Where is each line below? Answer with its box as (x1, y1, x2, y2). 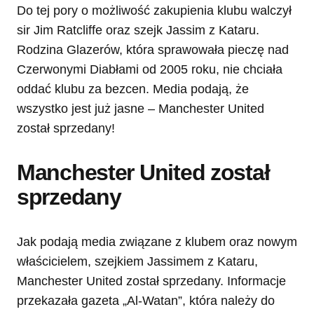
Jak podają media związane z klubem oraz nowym (17, 235, 297, 250)
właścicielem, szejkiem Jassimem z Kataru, (17, 254, 258, 269)
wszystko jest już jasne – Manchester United (17, 102, 264, 116)
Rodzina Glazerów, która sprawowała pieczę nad (17, 43, 289, 57)
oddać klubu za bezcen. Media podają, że (17, 82, 249, 97)
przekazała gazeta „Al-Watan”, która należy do (17, 294, 275, 308)
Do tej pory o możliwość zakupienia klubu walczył (17, 4, 292, 18)
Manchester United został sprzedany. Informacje (17, 274, 286, 289)
